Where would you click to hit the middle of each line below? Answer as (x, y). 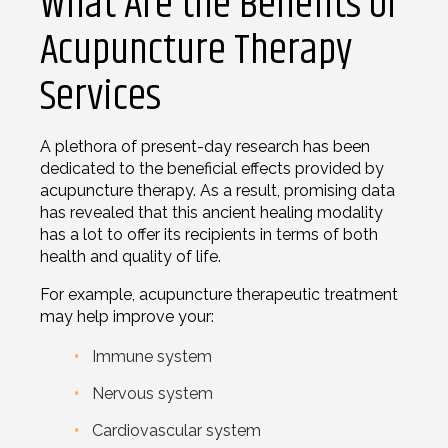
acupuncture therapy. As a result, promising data (217, 190)
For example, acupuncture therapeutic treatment (219, 294)
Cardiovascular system (176, 430)
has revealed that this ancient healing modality (211, 212)
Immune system (152, 356)
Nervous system (152, 393)
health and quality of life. (130, 256)
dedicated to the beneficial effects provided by (212, 168)
